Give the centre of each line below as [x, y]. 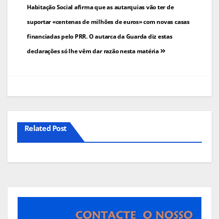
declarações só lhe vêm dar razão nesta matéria [94, 51]
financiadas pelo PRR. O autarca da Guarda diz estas [100, 36]
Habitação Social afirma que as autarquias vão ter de [100, 7]
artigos [48, 29]
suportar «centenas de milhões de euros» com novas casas [108, 22]
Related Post [45, 128]
